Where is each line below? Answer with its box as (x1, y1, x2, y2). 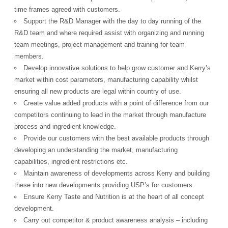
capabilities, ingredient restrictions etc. (14, 158, 128, 166)
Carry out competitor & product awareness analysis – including (23, 216, 208, 224)
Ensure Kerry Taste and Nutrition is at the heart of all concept (23, 193, 205, 201)
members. (14, 52, 44, 61)
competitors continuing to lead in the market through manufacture (14, 111, 207, 119)
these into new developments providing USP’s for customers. (14, 181, 195, 189)
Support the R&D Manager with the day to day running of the (23, 17, 202, 25)
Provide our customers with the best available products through (23, 134, 210, 142)
